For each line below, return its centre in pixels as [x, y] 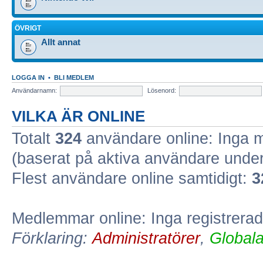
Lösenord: [162, 90]
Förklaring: [52, 238]
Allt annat [61, 42]
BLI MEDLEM [74, 77]
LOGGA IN [28, 77]
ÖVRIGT [28, 28]
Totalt [33, 139]
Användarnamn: [34, 90]
